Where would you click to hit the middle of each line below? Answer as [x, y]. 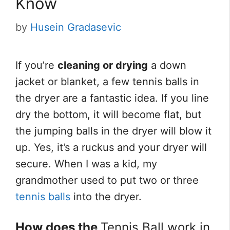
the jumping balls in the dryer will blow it [113, 131]
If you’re [36, 65]
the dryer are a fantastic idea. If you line [112, 98]
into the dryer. [106, 197]
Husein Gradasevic [76, 27]
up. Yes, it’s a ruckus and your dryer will [111, 148]
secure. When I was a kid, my [86, 164]
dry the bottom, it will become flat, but [108, 115]
